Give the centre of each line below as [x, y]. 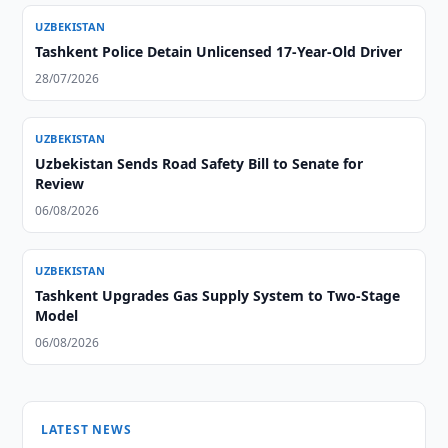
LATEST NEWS [86, 429]
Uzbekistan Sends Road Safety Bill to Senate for [199, 163]
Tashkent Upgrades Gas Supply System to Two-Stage [218, 295]
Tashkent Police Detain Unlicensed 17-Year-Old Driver [219, 51]
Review [60, 183]
